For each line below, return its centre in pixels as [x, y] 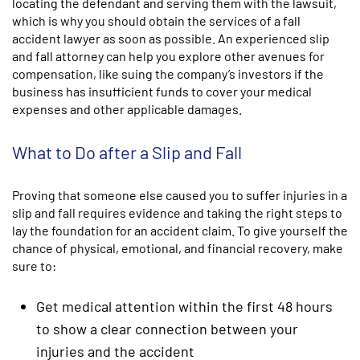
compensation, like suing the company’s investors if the [168, 74]
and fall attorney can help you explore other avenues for [168, 56]
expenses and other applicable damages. [127, 109]
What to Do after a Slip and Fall [127, 152]
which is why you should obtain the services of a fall [156, 20]
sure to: [34, 266]
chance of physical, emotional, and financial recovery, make [178, 248]
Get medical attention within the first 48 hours [184, 306]
